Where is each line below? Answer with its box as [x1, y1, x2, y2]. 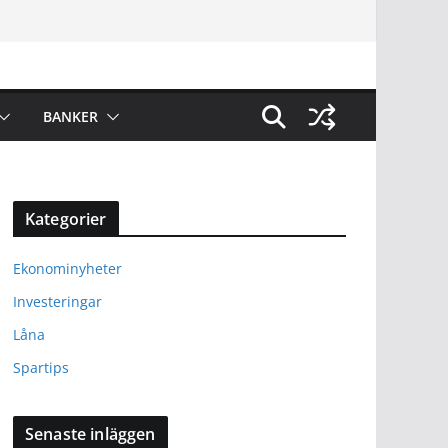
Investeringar [13, 292, 102, 311]
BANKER [43, 107, 98, 126]
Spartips [13, 358, 69, 377]
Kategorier [25, 208, 107, 230]
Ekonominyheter [13, 259, 122, 278]
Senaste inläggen [25, 423, 156, 445]
